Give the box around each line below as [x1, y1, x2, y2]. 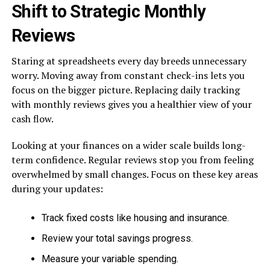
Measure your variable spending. [41, 253, 178, 265]
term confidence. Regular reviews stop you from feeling [11, 152, 254, 166]
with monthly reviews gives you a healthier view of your [11, 97, 252, 111]
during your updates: [11, 181, 103, 195]
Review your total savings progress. [41, 232, 193, 244]
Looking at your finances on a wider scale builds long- [11, 138, 246, 152]
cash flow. [11, 111, 54, 125]
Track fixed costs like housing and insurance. [41, 212, 229, 224]
